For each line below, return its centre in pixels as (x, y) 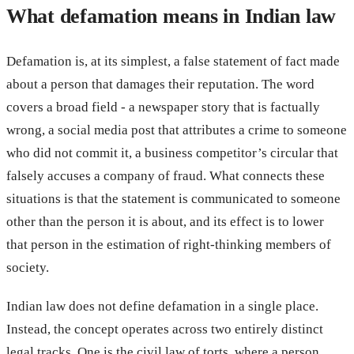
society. (28, 267)
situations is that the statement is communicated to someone (173, 198)
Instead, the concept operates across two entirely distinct (165, 329)
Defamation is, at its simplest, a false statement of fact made (173, 61)
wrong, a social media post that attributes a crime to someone (177, 130)
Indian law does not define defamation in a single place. (162, 306)
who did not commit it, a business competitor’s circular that (172, 153)
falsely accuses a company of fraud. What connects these (166, 175)
